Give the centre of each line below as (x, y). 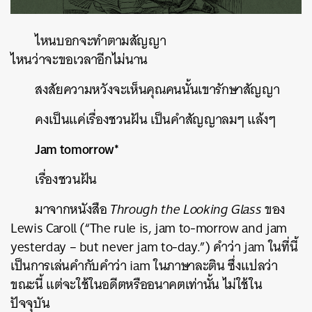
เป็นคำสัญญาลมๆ (197, 119)
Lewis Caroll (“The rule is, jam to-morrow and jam (149, 228)
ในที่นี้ (283, 247)
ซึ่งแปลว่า (253, 266)
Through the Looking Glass (186, 209)
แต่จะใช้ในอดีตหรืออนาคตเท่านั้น (133, 284)
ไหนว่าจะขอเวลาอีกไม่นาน (79, 60)
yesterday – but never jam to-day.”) (112, 247)
